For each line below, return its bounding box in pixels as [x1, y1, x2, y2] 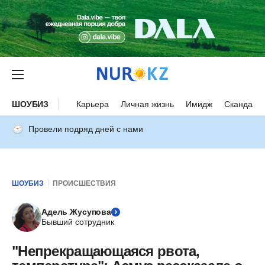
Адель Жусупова [41, 207, 112, 216]
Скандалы [224, 99, 264, 109]
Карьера [76, 99, 109, 109]
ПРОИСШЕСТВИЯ [53, 179, 116, 188]
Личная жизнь [121, 99, 174, 109]
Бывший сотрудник [41, 217, 114, 227]
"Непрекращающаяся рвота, [12, 243, 200, 259]
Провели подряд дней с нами [28, 124, 143, 134]
